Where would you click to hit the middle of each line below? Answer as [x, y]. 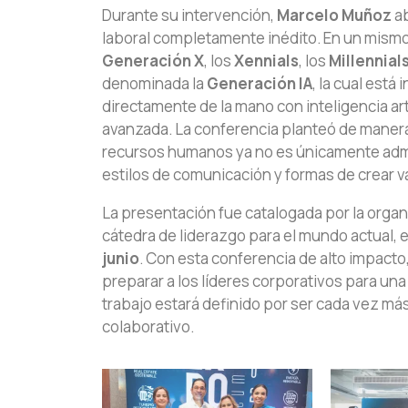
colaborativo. [148, 326]
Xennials [266, 61]
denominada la [154, 84]
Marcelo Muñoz [334, 15]
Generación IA [260, 84]
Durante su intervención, [189, 15]
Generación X [153, 61]
